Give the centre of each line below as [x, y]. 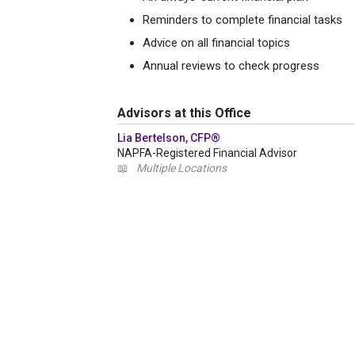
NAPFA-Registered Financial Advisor [207, 153]
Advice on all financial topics [216, 43]
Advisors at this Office [184, 113]
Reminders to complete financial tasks [242, 20]
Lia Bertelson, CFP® [169, 138]
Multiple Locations [181, 168]
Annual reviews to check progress [231, 66]
